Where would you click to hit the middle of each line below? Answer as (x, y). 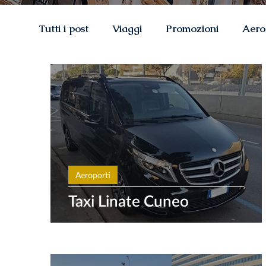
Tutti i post (64, 28)
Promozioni (192, 28)
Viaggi (127, 28)
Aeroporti (93, 175)
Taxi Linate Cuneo (129, 201)
